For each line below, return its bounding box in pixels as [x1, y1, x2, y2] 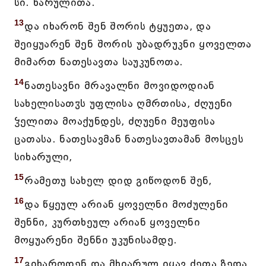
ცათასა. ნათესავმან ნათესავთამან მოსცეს [14, 132, 244, 145]
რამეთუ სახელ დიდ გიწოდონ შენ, [24, 174, 212, 187]
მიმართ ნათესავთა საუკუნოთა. [14, 55, 183, 68]
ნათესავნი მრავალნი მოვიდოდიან [24, 79, 215, 92]
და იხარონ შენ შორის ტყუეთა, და [24, 20, 211, 33]
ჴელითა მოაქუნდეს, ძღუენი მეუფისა [14, 115, 216, 128]
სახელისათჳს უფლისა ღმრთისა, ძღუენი [14, 97, 233, 110]
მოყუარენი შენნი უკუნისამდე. [14, 233, 178, 246]
